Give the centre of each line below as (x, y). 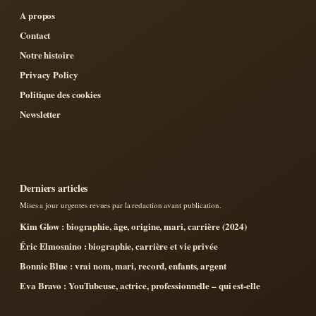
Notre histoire (47, 54)
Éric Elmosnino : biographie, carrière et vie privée (119, 245)
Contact (35, 35)
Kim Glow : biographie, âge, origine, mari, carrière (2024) (134, 226)
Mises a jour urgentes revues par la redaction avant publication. (121, 205)
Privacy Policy (49, 74)
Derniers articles (54, 188)
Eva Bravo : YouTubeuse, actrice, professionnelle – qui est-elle (140, 285)
